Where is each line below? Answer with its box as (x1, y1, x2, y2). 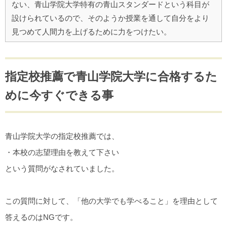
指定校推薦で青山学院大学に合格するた (5, 69, 217, 83)
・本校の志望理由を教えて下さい (5, 147, 119, 157)
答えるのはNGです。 (5, 212, 78, 221)
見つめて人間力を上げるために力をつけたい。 (12, 27, 171, 36)
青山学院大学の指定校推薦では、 (5, 131, 119, 140)
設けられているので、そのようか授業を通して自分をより (12, 13, 209, 22)
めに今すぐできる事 (5, 88, 113, 102)
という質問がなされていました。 (5, 164, 119, 173)
